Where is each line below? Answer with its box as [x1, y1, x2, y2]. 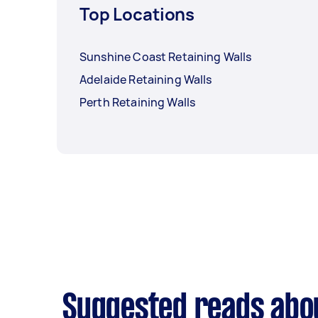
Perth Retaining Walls [79, 94, 196, 111]
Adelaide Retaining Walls [79, 72, 212, 88]
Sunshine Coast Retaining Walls [79, 49, 252, 65]
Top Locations [79, 2, 195, 26]
